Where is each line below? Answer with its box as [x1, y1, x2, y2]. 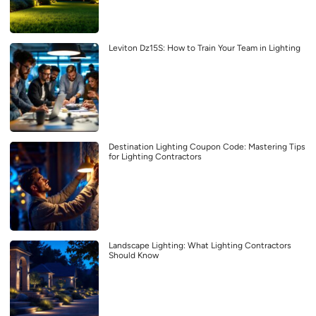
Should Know [109, 250, 159, 260]
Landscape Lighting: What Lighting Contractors [109, 240, 291, 250]
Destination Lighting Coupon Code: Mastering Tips [109, 141, 305, 152]
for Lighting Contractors [109, 151, 202, 162]
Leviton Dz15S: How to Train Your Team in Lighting [109, 42, 300, 53]
